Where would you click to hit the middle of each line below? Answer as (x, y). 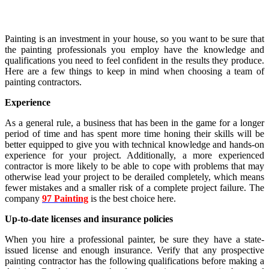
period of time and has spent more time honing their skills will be (134, 133)
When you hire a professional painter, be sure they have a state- (134, 239)
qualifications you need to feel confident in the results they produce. (134, 60)
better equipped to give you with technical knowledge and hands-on (134, 144)
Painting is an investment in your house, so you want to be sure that (134, 38)
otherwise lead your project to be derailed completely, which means (134, 177)
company (23, 198)
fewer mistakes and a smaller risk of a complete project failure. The (134, 187)
